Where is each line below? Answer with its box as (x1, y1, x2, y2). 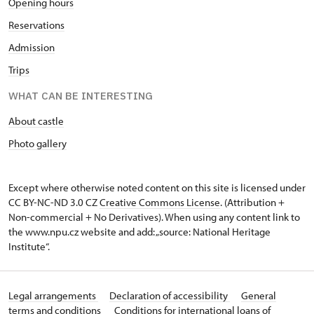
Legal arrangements (8, 289, 98, 302)
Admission (8, 41, 55, 54)
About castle (8, 114, 64, 128)
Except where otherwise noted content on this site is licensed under (8, 181, 306, 194)
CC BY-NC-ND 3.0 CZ (8, 196, 100, 209)
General (241, 289, 276, 302)
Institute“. (8, 240, 50, 253)
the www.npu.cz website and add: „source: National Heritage (8, 225, 271, 238)
